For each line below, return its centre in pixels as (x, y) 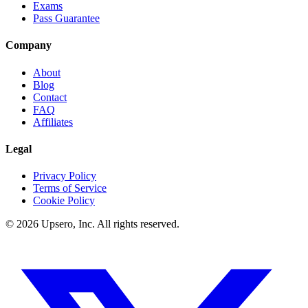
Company (29, 45)
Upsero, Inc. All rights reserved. (109, 224)
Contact (50, 97)
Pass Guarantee (66, 19)
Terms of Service (70, 188)
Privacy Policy (65, 176)
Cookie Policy (64, 201)
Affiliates (53, 122)
